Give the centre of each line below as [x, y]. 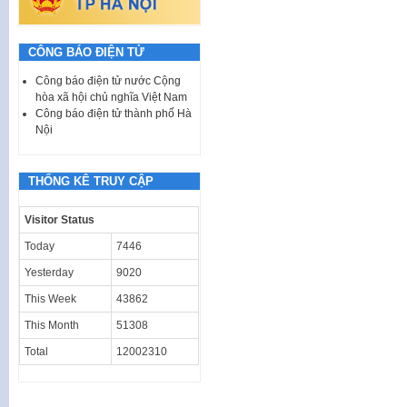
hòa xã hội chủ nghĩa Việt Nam [111, 97]
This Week [50, 298]
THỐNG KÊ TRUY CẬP [91, 181]
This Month [52, 325]
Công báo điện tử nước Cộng [108, 80]
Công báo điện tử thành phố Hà [114, 113]
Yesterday [49, 272]
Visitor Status [60, 219]
